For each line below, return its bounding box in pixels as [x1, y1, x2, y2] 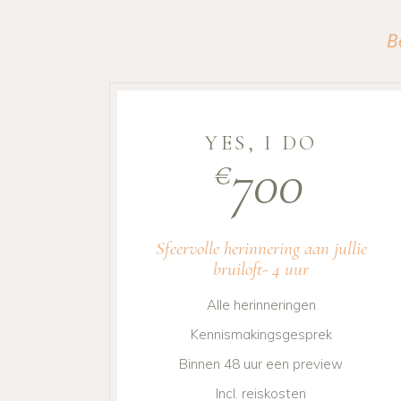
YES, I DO [205, 130, 318, 156]
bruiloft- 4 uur [213, 258, 310, 281]
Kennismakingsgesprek [190, 326, 332, 344]
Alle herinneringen [206, 296, 316, 314]
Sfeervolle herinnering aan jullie [155, 237, 367, 260]
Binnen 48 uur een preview [179, 355, 344, 373]
